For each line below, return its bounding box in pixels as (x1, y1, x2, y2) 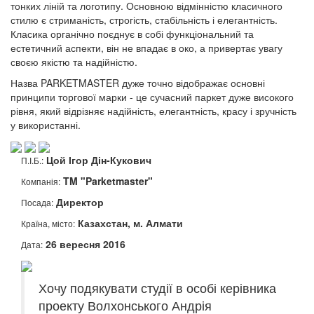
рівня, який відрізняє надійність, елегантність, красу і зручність (11, 103, 296, 118)
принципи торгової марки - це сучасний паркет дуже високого (11, 89, 294, 104)
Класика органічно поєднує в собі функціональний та (11, 26, 254, 41)
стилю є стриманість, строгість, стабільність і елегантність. (11, 12, 278, 27)
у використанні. (11, 117, 81, 132)
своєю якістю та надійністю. (11, 54, 137, 69)
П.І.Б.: (21, 153, 43, 166)
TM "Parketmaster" (63, 173, 153, 188)
